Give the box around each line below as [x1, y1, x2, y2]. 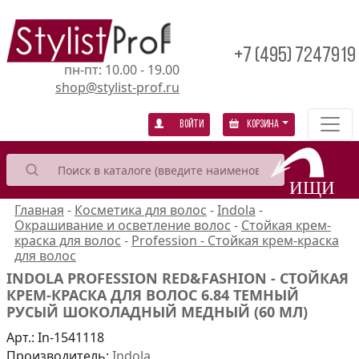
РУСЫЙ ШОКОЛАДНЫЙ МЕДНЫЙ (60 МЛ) [6, 302, 308, 322]
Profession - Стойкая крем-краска [131, 232, 339, 250]
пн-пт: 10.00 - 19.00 [64, 60, 179, 79]
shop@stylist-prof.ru [55, 78, 179, 96]
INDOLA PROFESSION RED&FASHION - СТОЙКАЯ [6, 268, 349, 288]
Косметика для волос [74, 201, 207, 220]
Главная [14, 201, 64, 220]
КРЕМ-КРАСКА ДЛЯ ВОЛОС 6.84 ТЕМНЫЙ [6, 285, 299, 305]
